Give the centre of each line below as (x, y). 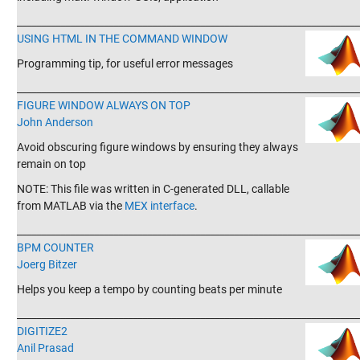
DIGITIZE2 (42, 331)
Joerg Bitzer (47, 264)
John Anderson (55, 122)
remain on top (51, 164)
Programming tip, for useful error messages (125, 63)
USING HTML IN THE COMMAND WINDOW (122, 39)
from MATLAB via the (70, 206)
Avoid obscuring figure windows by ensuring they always (157, 147)
